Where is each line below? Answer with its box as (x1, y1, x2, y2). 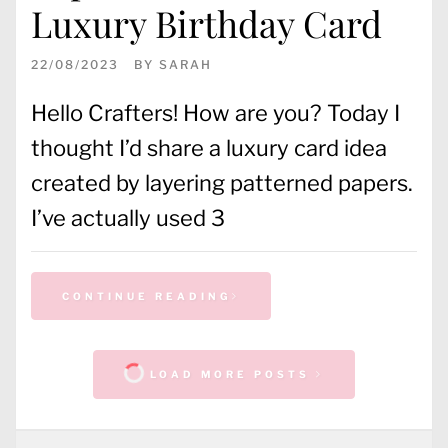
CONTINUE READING (62, 289, 232, 302)
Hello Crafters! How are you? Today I (31, 99, 400, 126)
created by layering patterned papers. (31, 169, 413, 196)
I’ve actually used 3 (31, 204, 225, 231)
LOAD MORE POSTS (144, 367, 316, 380)
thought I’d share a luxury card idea (31, 134, 387, 161)
